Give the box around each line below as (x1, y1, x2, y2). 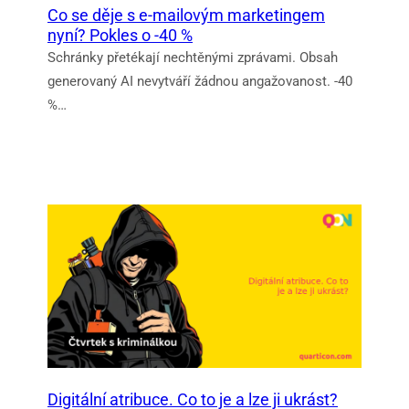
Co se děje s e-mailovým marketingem (47, 5, 325, 25)
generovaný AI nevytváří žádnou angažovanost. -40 (47, 72, 352, 89)
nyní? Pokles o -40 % (47, 25, 193, 45)
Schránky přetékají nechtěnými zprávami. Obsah (47, 48, 338, 66)
